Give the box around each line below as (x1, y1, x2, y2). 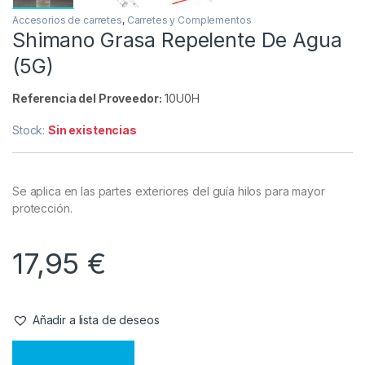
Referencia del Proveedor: (12, 288, 162, 303)
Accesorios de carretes (12, 211, 122, 224)
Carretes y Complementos (126, 211, 252, 224)
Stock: (12, 320, 49, 335)
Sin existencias (48, 320, 137, 335)
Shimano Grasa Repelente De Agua (12, 225, 342, 250)
